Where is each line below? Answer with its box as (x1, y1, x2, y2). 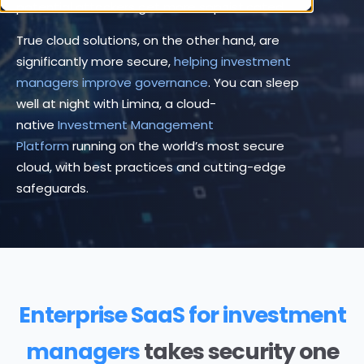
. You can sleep (208, 73, 299, 91)
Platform (16, 136, 69, 154)
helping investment (174, 52, 291, 70)
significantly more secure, (16, 52, 174, 70)
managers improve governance (16, 73, 208, 91)
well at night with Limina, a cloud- (16, 94, 216, 112)
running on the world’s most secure (69, 136, 284, 154)
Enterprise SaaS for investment (18, 299, 346, 330)
